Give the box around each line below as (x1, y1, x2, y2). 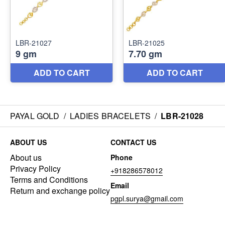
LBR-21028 (161, 110, 204, 122)
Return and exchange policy (10, 185, 110, 196)
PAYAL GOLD (10, 110, 60, 122)
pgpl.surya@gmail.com (110, 193, 183, 203)
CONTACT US (110, 137, 156, 147)
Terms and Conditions (10, 174, 88, 185)
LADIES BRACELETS (69, 110, 151, 122)
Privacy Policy (10, 163, 61, 174)
